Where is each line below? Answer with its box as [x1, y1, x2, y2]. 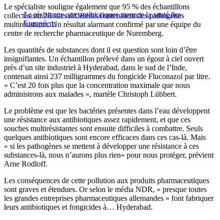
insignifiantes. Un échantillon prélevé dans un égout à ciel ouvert [4, 55, 204, 63]
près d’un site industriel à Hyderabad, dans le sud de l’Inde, [4, 63, 187, 72]
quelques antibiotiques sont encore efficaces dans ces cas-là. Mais [4, 133, 206, 142]
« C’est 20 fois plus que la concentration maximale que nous [4, 81, 190, 90]
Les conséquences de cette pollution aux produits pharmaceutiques [4, 176, 209, 185]
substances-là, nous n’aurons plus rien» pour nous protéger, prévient [4, 151, 214, 160]
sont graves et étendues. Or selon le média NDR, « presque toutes [4, 185, 207, 194]
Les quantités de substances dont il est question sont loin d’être [4, 46, 197, 55]
